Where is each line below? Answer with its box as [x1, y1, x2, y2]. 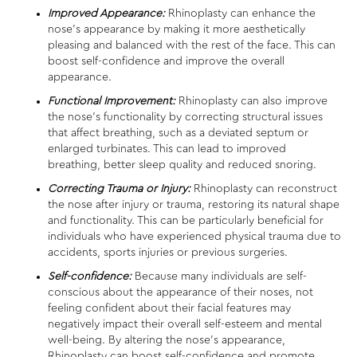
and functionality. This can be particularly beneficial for [48, 214, 324, 226]
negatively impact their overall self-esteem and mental [48, 318, 322, 330]
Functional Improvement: [48, 95, 175, 107]
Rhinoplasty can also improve [175, 95, 328, 107]
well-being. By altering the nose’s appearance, [48, 334, 285, 346]
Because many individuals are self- [135, 270, 307, 282]
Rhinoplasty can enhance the [165, 7, 316, 19]
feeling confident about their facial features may [48, 302, 291, 314]
